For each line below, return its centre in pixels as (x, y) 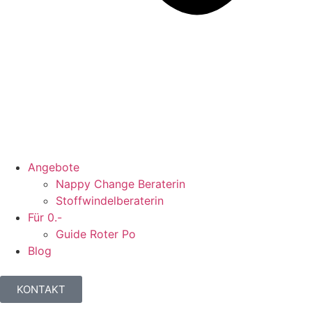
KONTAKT (41, 289)
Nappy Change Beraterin (120, 184)
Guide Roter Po (96, 234)
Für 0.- (45, 217)
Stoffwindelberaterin (110, 201)
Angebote (54, 167)
